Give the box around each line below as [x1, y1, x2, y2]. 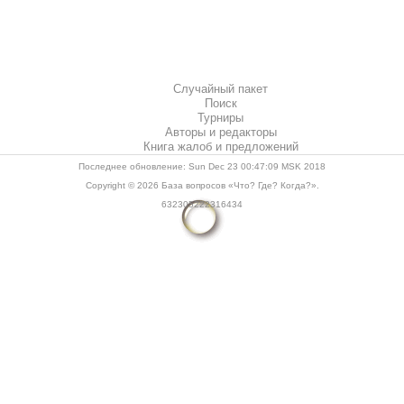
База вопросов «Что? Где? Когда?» [161, 179, 317, 190]
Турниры [197, 110, 243, 124]
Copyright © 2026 [85, 179, 161, 190]
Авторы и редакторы [164, 124, 277, 139]
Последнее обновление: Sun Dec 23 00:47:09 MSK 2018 [78, 161, 326, 171]
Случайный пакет [172, 81, 268, 96]
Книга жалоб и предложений [142, 139, 298, 153]
